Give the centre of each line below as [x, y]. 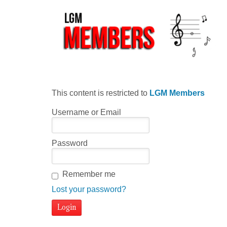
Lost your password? [89, 189]
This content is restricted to [101, 93]
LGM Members [177, 93]
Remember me [89, 174]
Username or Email [86, 112]
